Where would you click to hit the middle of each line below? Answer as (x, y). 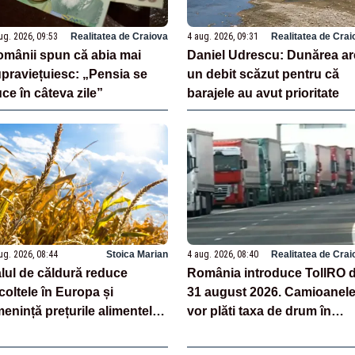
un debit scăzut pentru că (263, 74)
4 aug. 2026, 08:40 (223, 255)
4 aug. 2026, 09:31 (223, 37)
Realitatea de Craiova (119, 37)
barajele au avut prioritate (263, 94)
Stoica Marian (137, 255)
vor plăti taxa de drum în (259, 311)
